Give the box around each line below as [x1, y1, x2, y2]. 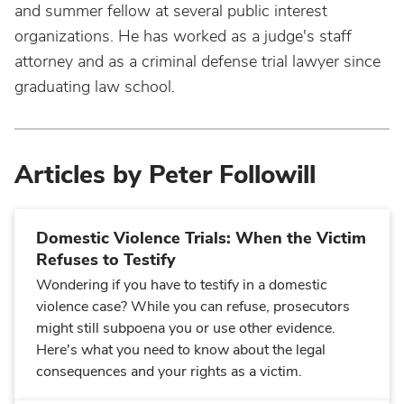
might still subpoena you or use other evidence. [36, 318, 335, 338]
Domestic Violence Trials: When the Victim [36, 227, 366, 249]
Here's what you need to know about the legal [36, 340, 326, 360]
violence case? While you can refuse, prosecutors [36, 297, 350, 317]
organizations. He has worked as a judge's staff [14, 25, 352, 47]
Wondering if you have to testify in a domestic [36, 275, 327, 295]
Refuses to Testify [36, 249, 176, 271]
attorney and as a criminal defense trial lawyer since [14, 50, 381, 72]
